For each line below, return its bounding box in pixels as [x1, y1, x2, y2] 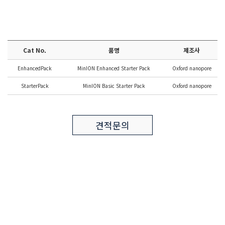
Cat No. [23, 45, 46, 54]
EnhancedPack [18, 64, 52, 72]
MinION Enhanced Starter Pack [77, 64, 150, 72]
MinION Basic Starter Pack [82, 81, 145, 89]
